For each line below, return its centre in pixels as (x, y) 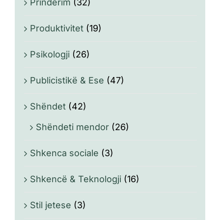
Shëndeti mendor (72, 127)
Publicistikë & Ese (67, 80)
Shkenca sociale (64, 153)
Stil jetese (51, 205)
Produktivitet (57, 28)
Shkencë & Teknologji (76, 179)
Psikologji (50, 54)
